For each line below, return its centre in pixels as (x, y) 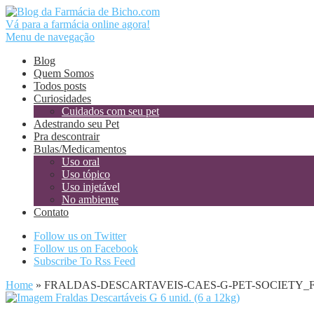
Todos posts (60, 86)
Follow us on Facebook (86, 248)
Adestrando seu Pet (76, 124)
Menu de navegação (50, 37)
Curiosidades (62, 98)
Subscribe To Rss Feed (84, 261)
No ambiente (90, 199)
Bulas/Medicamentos (80, 149)
